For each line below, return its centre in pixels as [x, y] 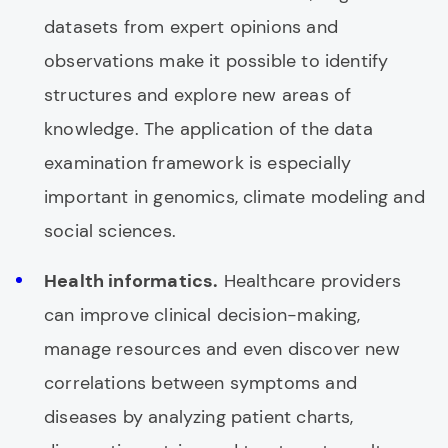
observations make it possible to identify [216, 61]
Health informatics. [131, 281]
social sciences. [110, 231]
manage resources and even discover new [222, 349]
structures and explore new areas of [198, 95]
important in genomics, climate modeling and [234, 197]
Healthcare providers [310, 281]
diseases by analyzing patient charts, [199, 417]
